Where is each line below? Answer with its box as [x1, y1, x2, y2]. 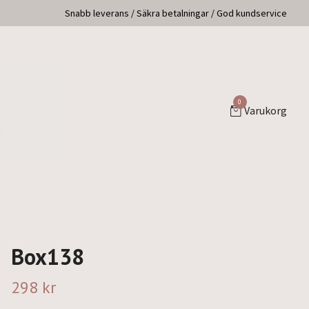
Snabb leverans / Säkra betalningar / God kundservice [65, 7, 287, 19]
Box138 [10, 241, 84, 271]
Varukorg [243, 103, 287, 118]
